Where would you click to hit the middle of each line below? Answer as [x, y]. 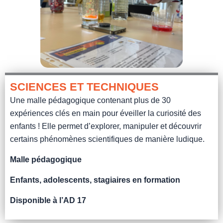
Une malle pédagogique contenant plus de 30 [90, 101]
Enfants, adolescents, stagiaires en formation [95, 180]
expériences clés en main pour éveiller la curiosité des [106, 113]
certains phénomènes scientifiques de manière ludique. [107, 139]
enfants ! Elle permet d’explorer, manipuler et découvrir [106, 126]
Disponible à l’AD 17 [48, 201]
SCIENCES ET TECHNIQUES [84, 87]
